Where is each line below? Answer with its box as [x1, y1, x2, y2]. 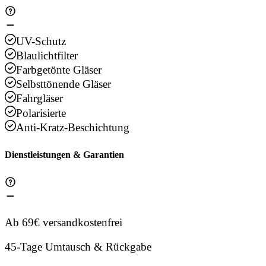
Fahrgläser [16, 92, 64, 105]
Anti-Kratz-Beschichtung [16, 121, 130, 134]
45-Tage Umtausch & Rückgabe [5, 240, 151, 254]
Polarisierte [16, 106, 66, 119]
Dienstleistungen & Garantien [5, 150, 124, 160]
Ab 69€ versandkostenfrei [5, 216, 122, 229]
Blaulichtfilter [16, 49, 78, 62]
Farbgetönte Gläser [16, 64, 102, 77]
